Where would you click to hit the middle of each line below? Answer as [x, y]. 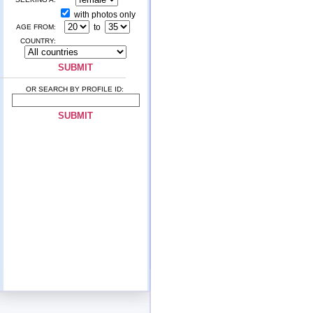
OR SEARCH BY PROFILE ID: [75, 89]
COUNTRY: [38, 41]
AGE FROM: [36, 27]
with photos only [104, 15]
